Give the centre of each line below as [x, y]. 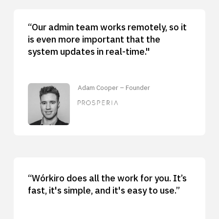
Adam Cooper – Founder [114, 87]
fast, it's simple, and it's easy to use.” [104, 190]
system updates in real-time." [89, 52]
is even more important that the [94, 39]
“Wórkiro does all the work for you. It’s [107, 178]
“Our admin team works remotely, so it [107, 27]
